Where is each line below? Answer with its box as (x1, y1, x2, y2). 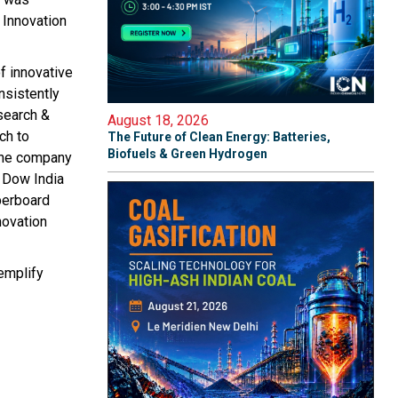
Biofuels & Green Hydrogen (107, 147, 267, 161)
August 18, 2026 (107, 112, 209, 129)
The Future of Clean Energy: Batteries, (107, 130, 330, 144)
